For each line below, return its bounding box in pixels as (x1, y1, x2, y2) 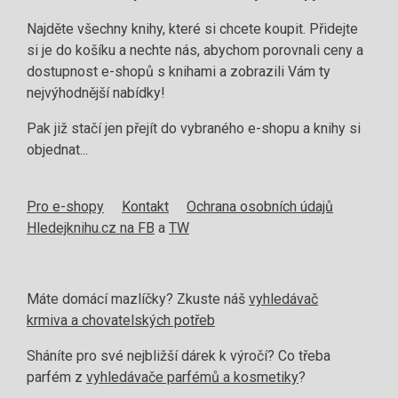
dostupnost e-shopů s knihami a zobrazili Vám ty (27, 62, 330, 80)
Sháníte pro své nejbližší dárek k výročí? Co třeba (27, 346, 330, 364)
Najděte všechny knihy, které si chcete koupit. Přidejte (27, 20, 358, 37)
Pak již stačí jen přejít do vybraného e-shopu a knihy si (27, 119, 361, 137)
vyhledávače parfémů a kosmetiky (86, 368, 298, 386)
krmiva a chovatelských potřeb (27, 311, 215, 329)
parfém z (27, 368, 86, 386)
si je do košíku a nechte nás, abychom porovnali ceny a (27, 41, 363, 59)
